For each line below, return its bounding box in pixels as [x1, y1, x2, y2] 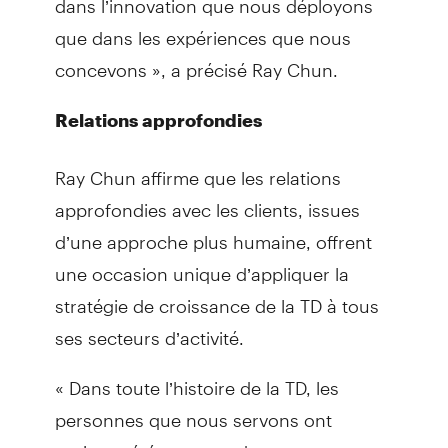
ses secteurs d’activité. [54, 309, 244, 349]
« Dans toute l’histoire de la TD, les [54, 359, 339, 399]
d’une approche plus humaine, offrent [54, 213, 372, 253]
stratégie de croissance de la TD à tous [54, 277, 379, 317]
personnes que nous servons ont [54, 391, 332, 431]
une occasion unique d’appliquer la [54, 245, 349, 285]
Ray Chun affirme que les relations [54, 149, 341, 189]
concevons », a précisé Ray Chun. [54, 41, 338, 81]
